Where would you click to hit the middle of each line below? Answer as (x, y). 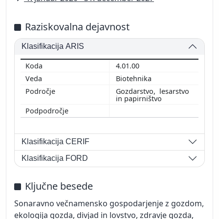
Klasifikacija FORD (55, 158)
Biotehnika (135, 78)
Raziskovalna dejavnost (77, 26)
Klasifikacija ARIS (53, 46)
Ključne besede (59, 186)
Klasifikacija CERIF (56, 142)
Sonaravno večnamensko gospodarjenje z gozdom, (109, 203)
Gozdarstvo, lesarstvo (153, 91)
